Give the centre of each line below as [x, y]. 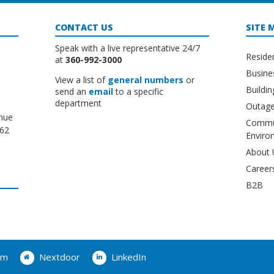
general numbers [146, 80]
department [79, 103]
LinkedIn [128, 257]
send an [72, 92]
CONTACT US [84, 28]
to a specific [139, 92]
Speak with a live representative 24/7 [128, 48]
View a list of [82, 80]
